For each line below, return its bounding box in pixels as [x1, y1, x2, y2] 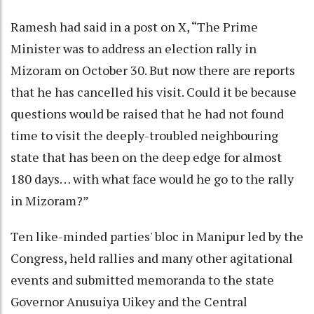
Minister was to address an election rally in [11, 39, 257, 57]
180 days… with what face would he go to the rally [11, 170, 294, 187]
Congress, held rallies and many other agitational [11, 249, 293, 266]
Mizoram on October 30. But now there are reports [11, 61, 295, 78]
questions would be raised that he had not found [11, 104, 284, 122]
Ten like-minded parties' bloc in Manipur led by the [11, 227, 303, 245]
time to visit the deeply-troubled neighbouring [11, 126, 278, 144]
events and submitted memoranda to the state [11, 271, 274, 288]
